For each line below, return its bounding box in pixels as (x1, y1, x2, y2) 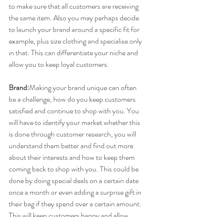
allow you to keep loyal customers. (9, 59, 109, 70)
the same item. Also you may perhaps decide (9, 12, 140, 24)
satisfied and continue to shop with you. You (9, 105, 140, 117)
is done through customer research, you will (9, 128, 138, 140)
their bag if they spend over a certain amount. (9, 198, 143, 210)
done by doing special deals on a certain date (9, 175, 140, 186)
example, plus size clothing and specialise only (9, 35, 143, 47)
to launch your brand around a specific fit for (9, 24, 141, 35)
